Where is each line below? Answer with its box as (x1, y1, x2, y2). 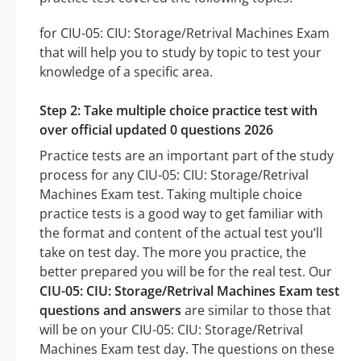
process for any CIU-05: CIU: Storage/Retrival (39, 166, 309, 185)
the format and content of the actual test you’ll (39, 224, 322, 243)
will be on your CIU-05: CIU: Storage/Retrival (39, 321, 303, 339)
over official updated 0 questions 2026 (39, 121, 273, 139)
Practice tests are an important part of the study (39, 147, 334, 165)
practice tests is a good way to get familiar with (39, 205, 323, 223)
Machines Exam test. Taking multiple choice (39, 185, 302, 204)
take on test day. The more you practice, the (39, 243, 306, 262)
